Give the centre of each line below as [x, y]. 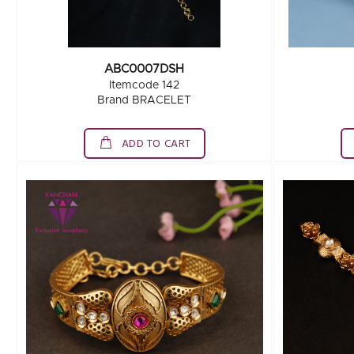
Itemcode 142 [145, 85]
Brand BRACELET [145, 100]
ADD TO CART [155, 144]
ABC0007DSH [145, 69]
